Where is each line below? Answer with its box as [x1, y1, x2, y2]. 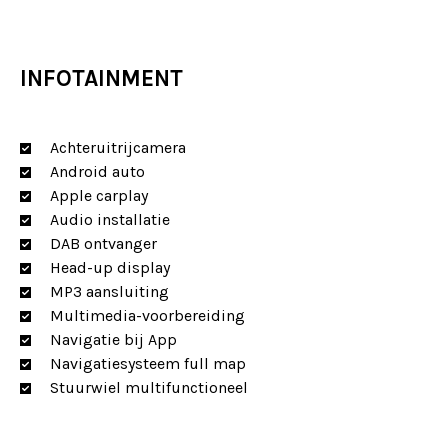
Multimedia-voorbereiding [50, 306, 245, 325]
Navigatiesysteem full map [50, 354, 246, 373]
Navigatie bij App [50, 330, 177, 349]
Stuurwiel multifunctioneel [50, 378, 248, 397]
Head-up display [50, 258, 170, 277]
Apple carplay [50, 186, 148, 205]
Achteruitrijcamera [50, 138, 186, 157]
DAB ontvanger [50, 234, 157, 253]
